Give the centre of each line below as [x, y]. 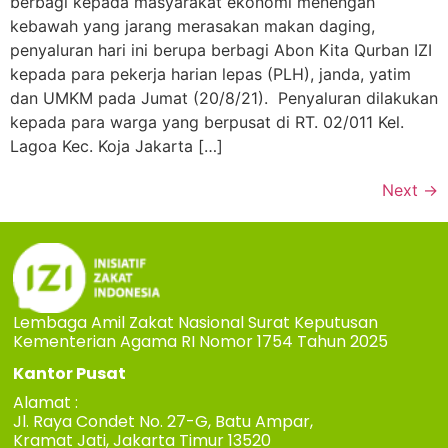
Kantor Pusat [70, 373]
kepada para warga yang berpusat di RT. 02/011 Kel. [207, 121]
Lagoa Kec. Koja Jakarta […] [116, 145]
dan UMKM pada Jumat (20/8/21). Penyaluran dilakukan [224, 97]
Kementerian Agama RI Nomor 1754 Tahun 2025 [201, 342]
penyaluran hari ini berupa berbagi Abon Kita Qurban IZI [221, 49]
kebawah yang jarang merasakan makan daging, [192, 25]
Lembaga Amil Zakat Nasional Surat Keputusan [196, 323]
